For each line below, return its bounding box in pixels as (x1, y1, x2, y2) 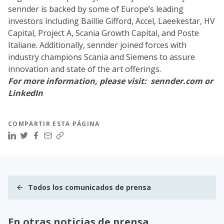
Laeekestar (158, 15, 200, 27)
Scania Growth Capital (75, 27, 157, 39)
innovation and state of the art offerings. (8, 63, 161, 75)
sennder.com (150, 75, 202, 87)
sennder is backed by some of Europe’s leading (8, 3, 183, 15)
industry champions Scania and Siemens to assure (8, 51, 195, 63)
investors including (8, 15, 81, 27)
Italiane (8, 39, 36, 51)
